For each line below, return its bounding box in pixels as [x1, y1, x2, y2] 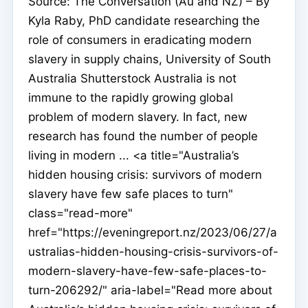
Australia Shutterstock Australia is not [28, 71, 236, 86]
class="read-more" [28, 206, 133, 221]
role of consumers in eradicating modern [28, 33, 252, 47]
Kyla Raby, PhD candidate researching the [28, 14, 260, 28]
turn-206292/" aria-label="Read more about [28, 283, 272, 298]
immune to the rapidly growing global [28, 91, 233, 105]
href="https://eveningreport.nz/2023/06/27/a [28, 225, 277, 240]
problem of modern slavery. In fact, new [28, 110, 247, 124]
